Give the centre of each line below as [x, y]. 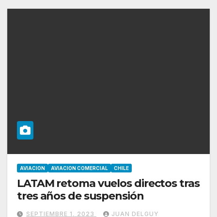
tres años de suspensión [80, 196]
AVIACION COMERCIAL [79, 168]
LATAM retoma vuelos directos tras [57, 183]
